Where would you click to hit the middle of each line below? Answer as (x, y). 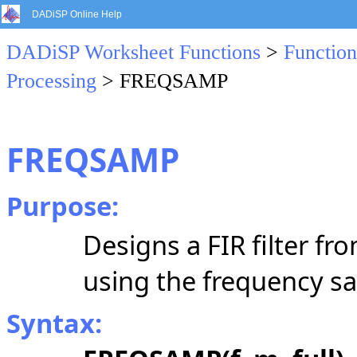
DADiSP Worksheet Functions (133, 52)
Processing (51, 81)
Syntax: (54, 323)
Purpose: (63, 206)
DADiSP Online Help (77, 14)
